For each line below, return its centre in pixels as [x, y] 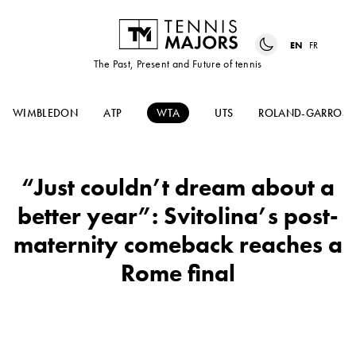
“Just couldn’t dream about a [178, 188]
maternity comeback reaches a [178, 245]
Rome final [178, 274]
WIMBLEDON [46, 113]
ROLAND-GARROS [303, 113]
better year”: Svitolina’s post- [178, 217]
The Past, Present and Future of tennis [178, 64]
